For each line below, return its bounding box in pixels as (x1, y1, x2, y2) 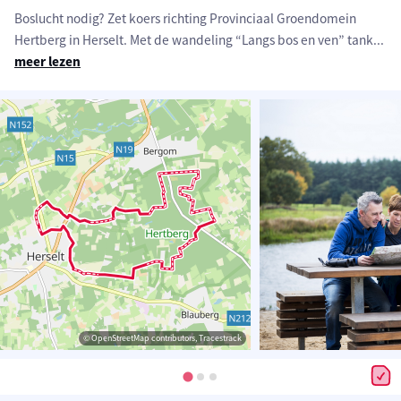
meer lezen (14, 53, 81, 71)
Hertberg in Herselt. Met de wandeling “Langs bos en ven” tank (14, 31, 373, 49)
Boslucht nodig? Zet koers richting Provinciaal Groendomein (14, 10, 356, 28)
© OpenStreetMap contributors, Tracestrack (83, 332, 242, 345)
